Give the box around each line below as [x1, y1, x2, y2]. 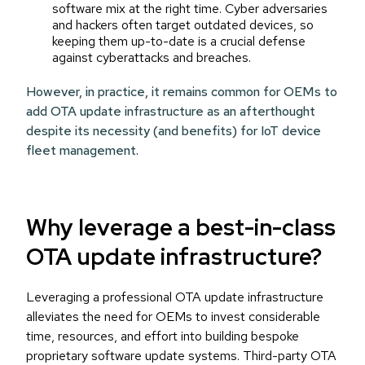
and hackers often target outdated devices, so [52, 16, 314, 34]
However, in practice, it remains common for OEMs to [26, 83, 337, 101]
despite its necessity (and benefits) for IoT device [26, 122, 321, 140]
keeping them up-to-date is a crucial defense [52, 33, 306, 51]
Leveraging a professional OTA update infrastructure [26, 288, 323, 306]
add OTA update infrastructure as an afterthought [26, 103, 315, 121]
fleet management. [26, 142, 139, 160]
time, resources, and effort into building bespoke [26, 328, 299, 345]
